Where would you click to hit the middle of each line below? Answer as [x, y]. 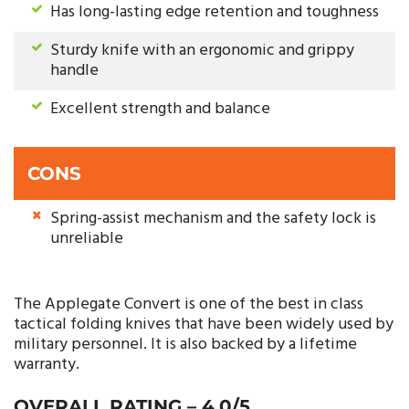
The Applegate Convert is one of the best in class [189, 305]
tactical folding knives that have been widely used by [204, 325]
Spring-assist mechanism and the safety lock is [213, 219]
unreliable [87, 239]
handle [74, 71]
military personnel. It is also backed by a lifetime [185, 345]
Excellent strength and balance [160, 110]
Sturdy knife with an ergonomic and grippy [202, 51]
